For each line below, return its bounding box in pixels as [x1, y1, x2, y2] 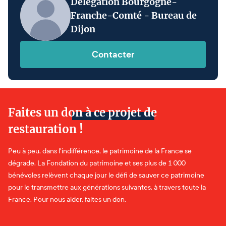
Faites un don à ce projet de [8, 105, 157, 120]
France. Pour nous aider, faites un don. [8, 195, 126, 204]
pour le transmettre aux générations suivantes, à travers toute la [8, 183, 206, 192]
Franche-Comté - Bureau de [71, 10, 197, 22]
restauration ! [8, 122, 83, 136]
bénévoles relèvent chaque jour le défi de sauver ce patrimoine [8, 171, 204, 180]
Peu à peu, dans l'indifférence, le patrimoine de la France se [8, 146, 192, 155]
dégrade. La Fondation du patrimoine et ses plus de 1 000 [8, 158, 186, 167]
